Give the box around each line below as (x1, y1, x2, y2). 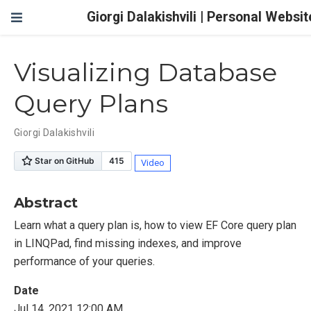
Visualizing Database (14, 57, 277, 88)
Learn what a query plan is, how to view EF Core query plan (14, 218, 296, 232)
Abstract (14, 193, 78, 211)
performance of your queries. (14, 254, 155, 268)
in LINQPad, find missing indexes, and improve (14, 236, 242, 250)
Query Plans (14, 88, 168, 119)
